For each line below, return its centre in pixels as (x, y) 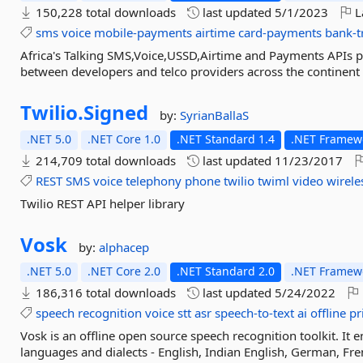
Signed (116, 112)
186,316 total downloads (105, 293)
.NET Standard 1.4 (226, 139)
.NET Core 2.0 (124, 271)
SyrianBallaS (215, 115)
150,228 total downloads (105, 12)
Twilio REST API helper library (103, 203)
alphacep (124, 247)
